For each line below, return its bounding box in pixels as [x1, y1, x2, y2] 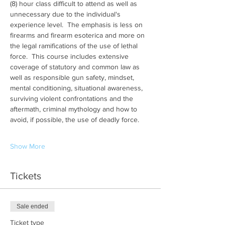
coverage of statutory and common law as [10, 63, 142, 71]
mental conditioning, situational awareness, [10, 84, 145, 92]
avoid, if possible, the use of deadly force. [10, 116, 139, 124]
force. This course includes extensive [10, 52, 131, 61]
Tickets [10, 170, 41, 182]
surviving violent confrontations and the [10, 94, 135, 103]
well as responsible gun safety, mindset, [10, 73, 136, 82]
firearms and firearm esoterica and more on [10, 31, 147, 40]
